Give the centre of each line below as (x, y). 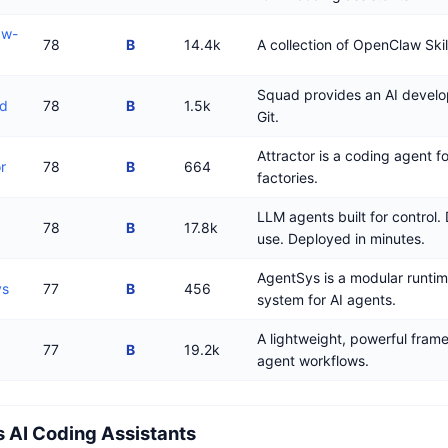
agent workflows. (313, 361)
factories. (287, 178)
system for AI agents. (326, 300)
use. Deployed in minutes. (341, 239)
